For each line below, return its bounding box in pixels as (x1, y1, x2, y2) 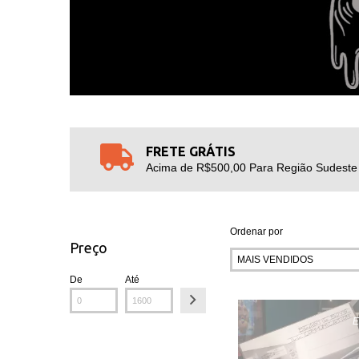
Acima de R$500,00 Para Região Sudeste (145, 160, 357, 174)
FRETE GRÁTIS (145, 143, 236, 159)
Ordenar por (230, 225, 283, 237)
